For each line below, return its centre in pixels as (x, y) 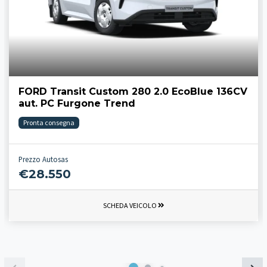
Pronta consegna (49, 123)
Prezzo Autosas (43, 159)
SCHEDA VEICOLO (130, 206)
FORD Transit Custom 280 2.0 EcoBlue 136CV (133, 92)
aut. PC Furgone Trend (77, 104)
